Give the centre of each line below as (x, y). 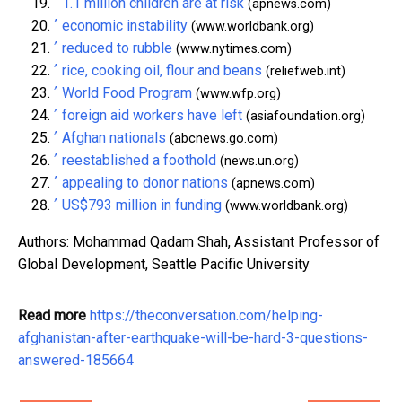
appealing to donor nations (145, 183)
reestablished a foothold (139, 161)
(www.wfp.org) (236, 94)
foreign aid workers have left (152, 116)
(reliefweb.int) (304, 72)
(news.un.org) (258, 162)
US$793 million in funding (142, 205)
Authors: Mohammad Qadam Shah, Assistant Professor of (199, 242)
